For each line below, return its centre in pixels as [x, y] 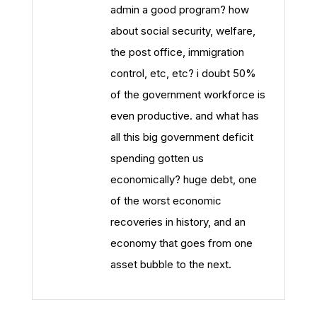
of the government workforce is [188, 94]
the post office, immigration [177, 52]
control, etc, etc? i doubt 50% [183, 73]
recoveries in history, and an [178, 222]
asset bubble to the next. [171, 264]
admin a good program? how [180, 10]
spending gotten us [157, 158]
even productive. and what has [185, 116]
